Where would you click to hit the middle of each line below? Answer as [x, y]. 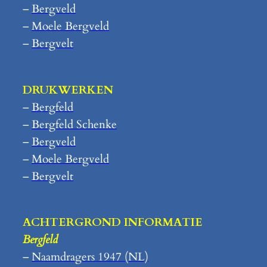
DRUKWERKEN [68, 90]
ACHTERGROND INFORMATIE [113, 223]
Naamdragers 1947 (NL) [90, 257]
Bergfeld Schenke [74, 124]
